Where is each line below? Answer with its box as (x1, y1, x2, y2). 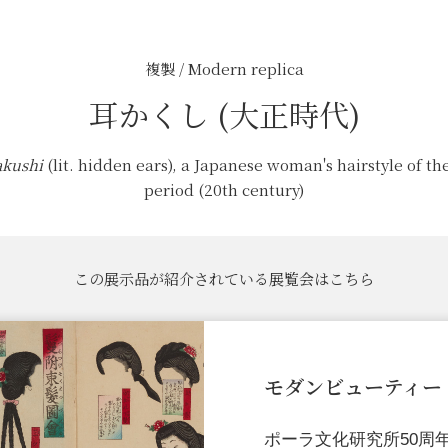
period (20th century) (144, 179, 304, 201)
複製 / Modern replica (144, 58, 304, 80)
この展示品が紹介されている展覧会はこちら (74, 268, 374, 290)
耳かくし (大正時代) (88, 92, 360, 137)
